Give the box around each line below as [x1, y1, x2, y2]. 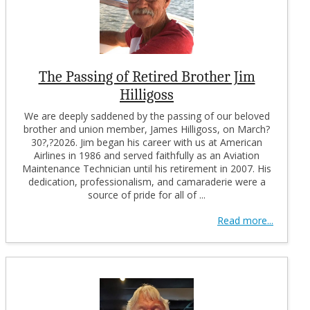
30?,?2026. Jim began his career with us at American [31, 135, 262, 149]
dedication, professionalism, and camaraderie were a [28, 174, 266, 188]
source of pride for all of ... [88, 188, 206, 201]
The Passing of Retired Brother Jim [38, 67, 255, 86]
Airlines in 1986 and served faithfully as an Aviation [34, 148, 259, 162]
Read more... [217, 213, 273, 227]
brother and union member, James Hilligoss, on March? [24, 122, 270, 136]
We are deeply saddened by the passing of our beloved [24, 109, 270, 122]
